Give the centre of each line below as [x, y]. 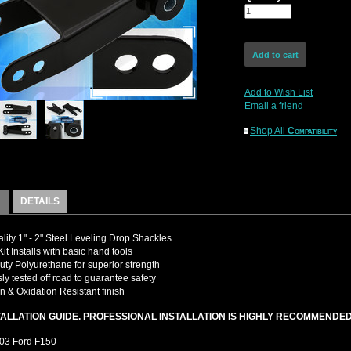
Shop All [269, 131]
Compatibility [312, 131]
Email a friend [274, 106]
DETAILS [40, 201]
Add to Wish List [279, 92]
